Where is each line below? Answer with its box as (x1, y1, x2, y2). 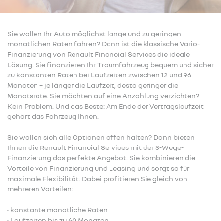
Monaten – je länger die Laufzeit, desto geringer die (7, 81, 178, 89)
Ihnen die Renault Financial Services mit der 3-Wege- (7, 143, 184, 151)
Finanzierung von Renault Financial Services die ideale (7, 50, 190, 58)
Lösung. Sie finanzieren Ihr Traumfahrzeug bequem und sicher (7, 60, 214, 69)
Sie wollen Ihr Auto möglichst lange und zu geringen (7, 29, 181, 37)
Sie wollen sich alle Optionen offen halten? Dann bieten (7, 133, 195, 141)
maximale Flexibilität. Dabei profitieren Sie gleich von (7, 174, 187, 183)
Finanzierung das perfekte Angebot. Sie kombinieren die (7, 153, 195, 162)
